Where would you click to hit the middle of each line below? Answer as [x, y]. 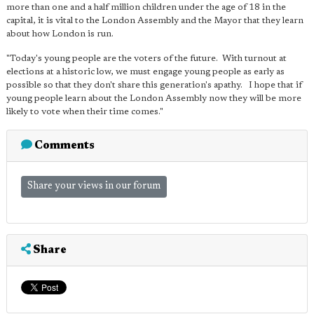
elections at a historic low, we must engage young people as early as [145, 72]
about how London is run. [60, 34]
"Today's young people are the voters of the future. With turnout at [146, 59]
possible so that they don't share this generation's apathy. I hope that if [154, 85]
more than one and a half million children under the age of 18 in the [146, 7]
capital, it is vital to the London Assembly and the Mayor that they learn [155, 21]
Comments [63, 146]
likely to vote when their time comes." [85, 112]
